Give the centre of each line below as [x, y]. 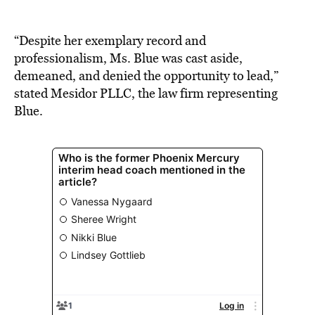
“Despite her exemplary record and [110, 40]
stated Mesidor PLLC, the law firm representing [146, 93]
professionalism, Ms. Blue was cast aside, [128, 58]
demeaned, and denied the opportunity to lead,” [146, 76]
